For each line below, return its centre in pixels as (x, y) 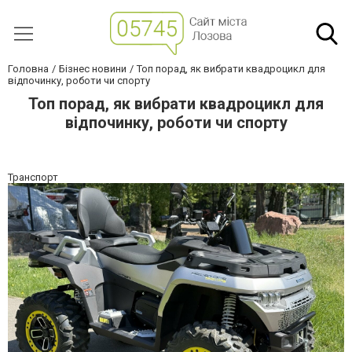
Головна (28, 69)
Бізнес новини (93, 69)
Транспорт (33, 177)
